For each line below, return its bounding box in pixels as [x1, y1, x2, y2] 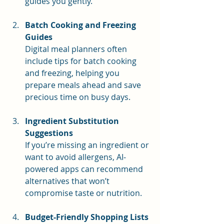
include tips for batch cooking [25, 55, 138, 66]
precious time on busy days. [25, 91, 130, 102]
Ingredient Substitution [25, 115, 121, 126]
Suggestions [25, 127, 73, 138]
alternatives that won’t [25, 175, 111, 186]
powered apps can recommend [25, 163, 145, 174]
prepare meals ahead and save [25, 79, 143, 90]
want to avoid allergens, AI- [25, 151, 126, 162]
